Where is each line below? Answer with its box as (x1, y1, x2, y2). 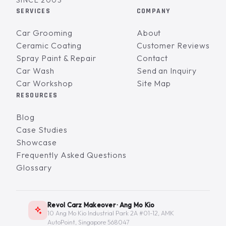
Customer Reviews (136, 40, 210, 51)
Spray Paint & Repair (16, 53, 97, 64)
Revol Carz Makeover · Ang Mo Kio (47, 201, 155, 209)
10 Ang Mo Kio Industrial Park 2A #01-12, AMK (47, 209, 174, 217)
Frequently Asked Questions (16, 150, 127, 160)
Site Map (136, 78, 172, 89)
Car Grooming (16, 28, 73, 38)
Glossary (16, 162, 52, 173)
